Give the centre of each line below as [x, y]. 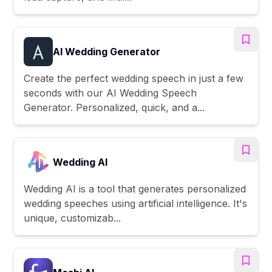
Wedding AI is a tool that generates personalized [135, 189]
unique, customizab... [73, 218]
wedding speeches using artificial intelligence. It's [136, 203]
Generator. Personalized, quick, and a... [114, 107]
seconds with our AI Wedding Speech [110, 93]
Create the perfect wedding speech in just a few [134, 78]
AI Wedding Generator [107, 51]
